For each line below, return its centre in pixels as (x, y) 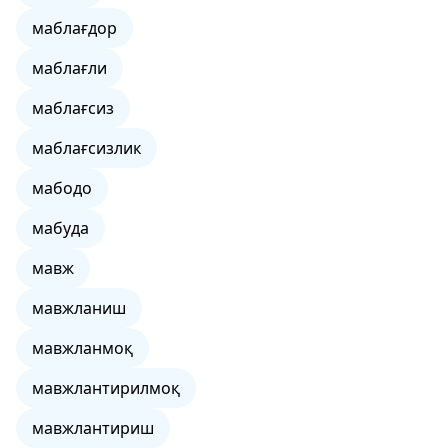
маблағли (69, 68)
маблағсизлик (86, 148)
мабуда (60, 228)
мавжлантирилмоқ (106, 388)
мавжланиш (79, 308)
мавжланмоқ (82, 348)
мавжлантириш (93, 428)
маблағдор (74, 28)
